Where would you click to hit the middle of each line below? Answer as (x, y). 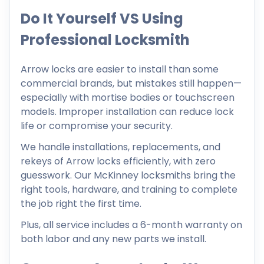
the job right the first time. (81, 204)
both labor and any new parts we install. (113, 239)
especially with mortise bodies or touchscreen (128, 98)
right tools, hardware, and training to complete (129, 190)
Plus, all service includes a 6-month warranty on (131, 225)
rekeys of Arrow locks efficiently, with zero (118, 161)
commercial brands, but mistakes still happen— (131, 84)
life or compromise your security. (97, 126)
